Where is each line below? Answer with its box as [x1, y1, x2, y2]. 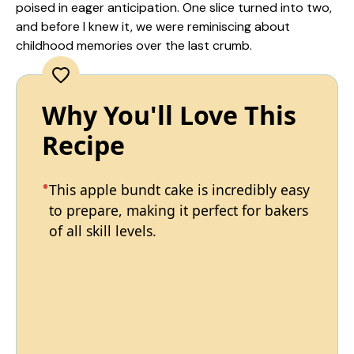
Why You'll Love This [42, 98, 296, 132]
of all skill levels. [49, 221, 156, 240]
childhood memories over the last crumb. [16, 37, 252, 54]
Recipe [42, 128, 125, 162]
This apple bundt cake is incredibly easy [49, 180, 310, 199]
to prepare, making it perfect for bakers [49, 201, 308, 220]
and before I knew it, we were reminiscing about [16, 18, 290, 35]
